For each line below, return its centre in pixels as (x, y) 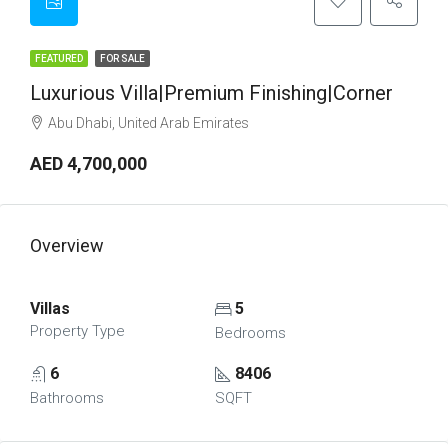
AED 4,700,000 (88, 163)
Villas (50, 308)
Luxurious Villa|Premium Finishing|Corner (211, 93)
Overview (67, 245)
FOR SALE (122, 58)
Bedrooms (250, 333)
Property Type (77, 331)
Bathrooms (67, 398)
